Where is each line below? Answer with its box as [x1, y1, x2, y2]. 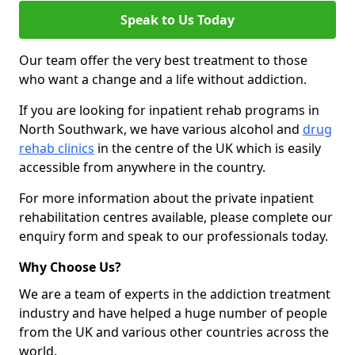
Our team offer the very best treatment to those [19, 52, 307, 69]
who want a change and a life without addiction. [19, 71, 307, 88]
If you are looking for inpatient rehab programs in [19, 101, 319, 119]
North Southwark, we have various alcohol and [19, 120, 303, 138]
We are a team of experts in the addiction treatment [19, 285, 330, 303]
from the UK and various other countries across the [19, 323, 329, 341]
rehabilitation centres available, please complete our [19, 208, 333, 226]
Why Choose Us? [19, 258, 121, 276]
